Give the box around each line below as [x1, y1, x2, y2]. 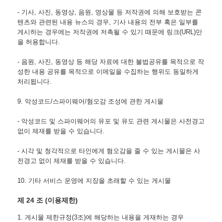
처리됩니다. [17, 77, 52, 85]
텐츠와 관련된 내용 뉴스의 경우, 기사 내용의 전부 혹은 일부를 [17, 18, 198, 26]
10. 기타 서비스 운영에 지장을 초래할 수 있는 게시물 [17, 176, 171, 184]
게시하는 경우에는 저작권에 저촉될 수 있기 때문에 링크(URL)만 [17, 28, 202, 36]
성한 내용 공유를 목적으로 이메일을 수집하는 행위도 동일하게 [17, 67, 199, 75]
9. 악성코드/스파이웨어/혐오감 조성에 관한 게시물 [17, 97, 164, 105]
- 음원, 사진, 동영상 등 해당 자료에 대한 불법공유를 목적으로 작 [17, 57, 204, 65]
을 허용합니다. [17, 38, 60, 46]
